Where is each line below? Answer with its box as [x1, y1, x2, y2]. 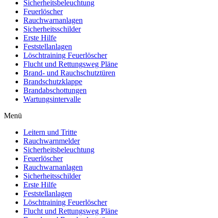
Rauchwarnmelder [23, 137, 80, 145]
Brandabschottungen [23, 86, 87, 95]
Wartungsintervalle [23, 95, 81, 104]
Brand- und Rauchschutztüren [23, 69, 115, 77]
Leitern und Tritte [23, 128, 77, 137]
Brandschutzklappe [23, 77, 82, 86]
